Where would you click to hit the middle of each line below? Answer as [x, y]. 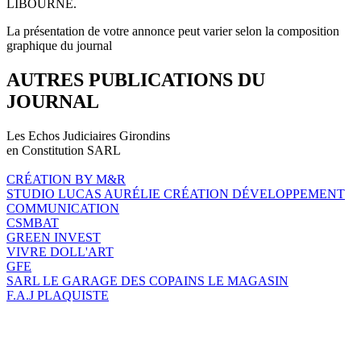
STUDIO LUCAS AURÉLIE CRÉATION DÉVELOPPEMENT [176, 193]
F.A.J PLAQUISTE [58, 295]
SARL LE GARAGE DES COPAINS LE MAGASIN [147, 280]
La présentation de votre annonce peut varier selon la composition [173, 31]
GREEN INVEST [54, 237]
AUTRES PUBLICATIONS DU [136, 79]
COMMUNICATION [63, 208]
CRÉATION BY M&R [66, 179]
